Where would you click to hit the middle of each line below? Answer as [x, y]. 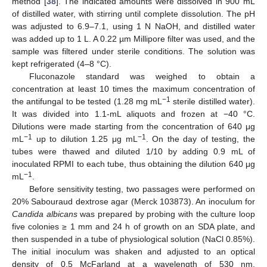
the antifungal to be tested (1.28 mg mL [87, 102]
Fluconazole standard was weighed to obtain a [142, 77]
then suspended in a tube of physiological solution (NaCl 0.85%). [133, 239]
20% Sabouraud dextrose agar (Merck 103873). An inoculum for [133, 202]
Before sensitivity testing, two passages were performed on [142, 189]
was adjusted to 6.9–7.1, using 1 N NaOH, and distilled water [133, 27]
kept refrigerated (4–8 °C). [62, 64]
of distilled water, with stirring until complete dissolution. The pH [133, 14]
